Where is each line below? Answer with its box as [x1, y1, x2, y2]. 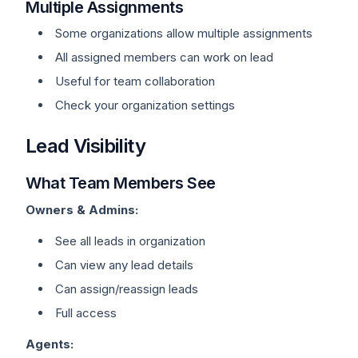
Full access [55, 305, 117, 320]
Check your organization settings [55, 97, 235, 113]
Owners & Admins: [26, 202, 138, 217]
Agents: [26, 336, 74, 352]
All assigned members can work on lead [55, 50, 273, 65]
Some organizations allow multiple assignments [55, 26, 312, 41]
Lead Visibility [26, 134, 145, 157]
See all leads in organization [55, 233, 205, 249]
